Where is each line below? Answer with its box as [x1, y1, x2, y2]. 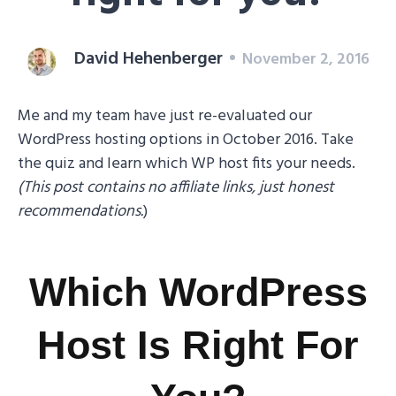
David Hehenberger [73, 45, 223, 73]
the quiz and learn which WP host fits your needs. [18, 151, 355, 177]
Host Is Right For [37, 323, 359, 368]
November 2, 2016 [241, 47, 369, 72]
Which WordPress [28, 270, 368, 315]
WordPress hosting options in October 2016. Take [18, 127, 354, 153]
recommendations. [18, 199, 143, 225]
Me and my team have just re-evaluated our [18, 103, 312, 129]
